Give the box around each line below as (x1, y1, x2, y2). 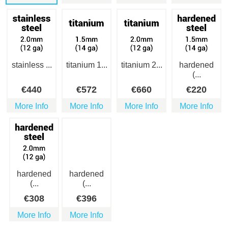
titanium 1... (66, 61, 107, 70)
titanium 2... (121, 61, 162, 70)
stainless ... (11, 61, 52, 70)
